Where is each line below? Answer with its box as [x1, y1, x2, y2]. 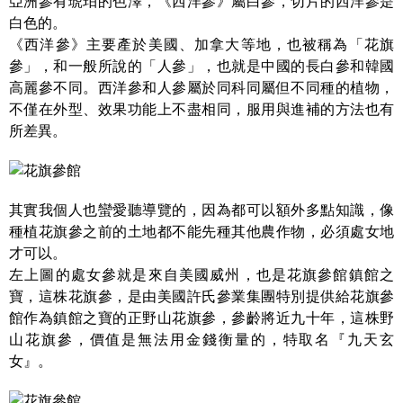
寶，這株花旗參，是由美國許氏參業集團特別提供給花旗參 [9, 289, 394, 304]
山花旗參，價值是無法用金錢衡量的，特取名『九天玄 [9, 332, 394, 347]
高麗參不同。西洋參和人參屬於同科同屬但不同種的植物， [9, 80, 394, 95]
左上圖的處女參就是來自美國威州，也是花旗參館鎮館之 [9, 267, 394, 282]
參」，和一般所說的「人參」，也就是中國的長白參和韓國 [9, 58, 394, 74]
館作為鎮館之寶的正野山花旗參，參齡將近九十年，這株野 [9, 310, 394, 326]
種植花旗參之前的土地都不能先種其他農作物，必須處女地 [9, 224, 394, 239]
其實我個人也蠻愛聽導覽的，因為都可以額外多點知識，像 [9, 202, 394, 218]
